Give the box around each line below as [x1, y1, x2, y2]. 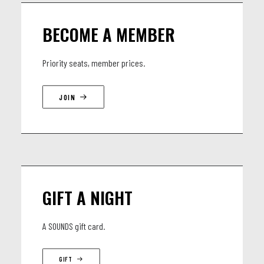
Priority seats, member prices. [42, 57, 145, 68]
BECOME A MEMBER [42, 21, 175, 47]
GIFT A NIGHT [42, 184, 133, 210]
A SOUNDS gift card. [42, 220, 105, 232]
